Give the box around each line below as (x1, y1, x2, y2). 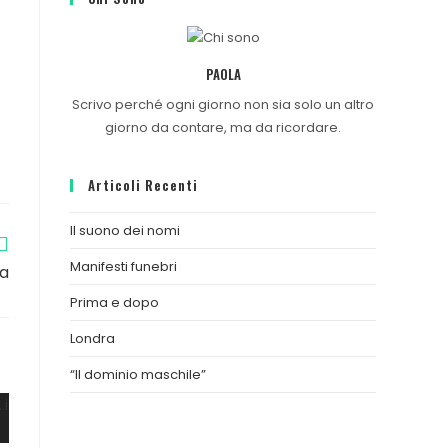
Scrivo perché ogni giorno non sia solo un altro (72, 95, 374, 115)
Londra (70, 329, 115, 349)
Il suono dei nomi (70, 221, 180, 241)
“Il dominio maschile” (70, 365, 206, 385)
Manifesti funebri (70, 257, 177, 277)
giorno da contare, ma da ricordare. (105, 118, 341, 138)
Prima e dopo (70, 293, 159, 313)
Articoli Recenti (88, 175, 198, 196)
